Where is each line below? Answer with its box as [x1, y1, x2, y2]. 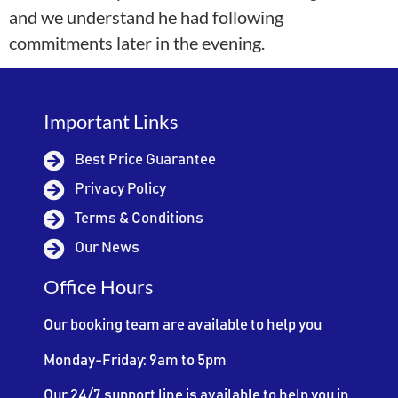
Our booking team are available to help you [44, 318, 322, 334]
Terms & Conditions [75, 211, 204, 227]
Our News [75, 241, 140, 257]
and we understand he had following [9, 6, 283, 28]
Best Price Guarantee [75, 153, 217, 169]
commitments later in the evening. [9, 32, 265, 53]
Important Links [44, 109, 179, 134]
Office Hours [44, 275, 155, 299]
